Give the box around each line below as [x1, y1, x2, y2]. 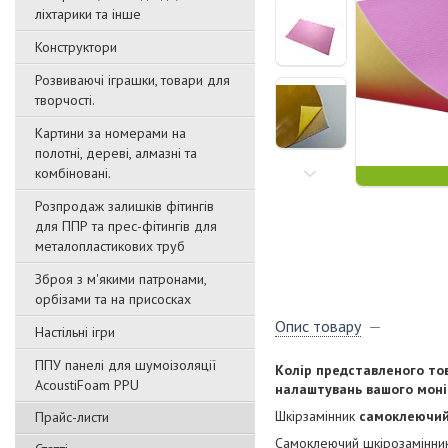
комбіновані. [35, 164, 111, 182]
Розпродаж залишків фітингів [35, 197, 214, 215]
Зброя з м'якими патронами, [35, 270, 206, 288]
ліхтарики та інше [35, 5, 141, 23]
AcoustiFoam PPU [35, 376, 139, 394]
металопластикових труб [35, 237, 185, 255]
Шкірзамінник [275, 407, 359, 426]
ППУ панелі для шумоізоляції [35, 356, 216, 374]
